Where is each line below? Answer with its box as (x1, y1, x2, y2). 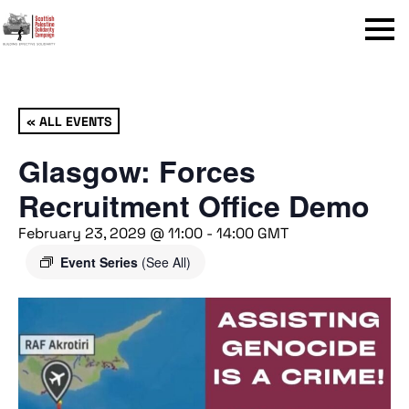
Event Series (60, 253, 142, 271)
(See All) (142, 253, 191, 271)
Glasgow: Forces (18, 150, 256, 192)
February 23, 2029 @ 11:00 (18, 224, 203, 243)
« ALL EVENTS (26, 112, 111, 129)
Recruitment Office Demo (18, 184, 370, 226)
